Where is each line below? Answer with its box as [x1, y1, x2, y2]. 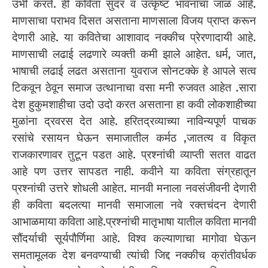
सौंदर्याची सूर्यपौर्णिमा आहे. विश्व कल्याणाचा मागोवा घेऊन [12, 232, 256, 246]
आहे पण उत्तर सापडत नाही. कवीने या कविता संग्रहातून [12, 165, 256, 179]
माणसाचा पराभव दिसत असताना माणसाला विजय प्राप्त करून [12, 14, 256, 28]
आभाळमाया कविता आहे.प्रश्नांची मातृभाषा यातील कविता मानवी [12, 215, 256, 229]
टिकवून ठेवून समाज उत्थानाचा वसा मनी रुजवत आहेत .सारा [12, 81, 256, 95]
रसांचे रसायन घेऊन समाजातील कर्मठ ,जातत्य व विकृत [12, 131, 256, 145]
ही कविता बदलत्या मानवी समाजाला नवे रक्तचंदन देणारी [12, 198, 256, 212]
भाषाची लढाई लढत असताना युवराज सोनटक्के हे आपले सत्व [12, 64, 256, 78]
